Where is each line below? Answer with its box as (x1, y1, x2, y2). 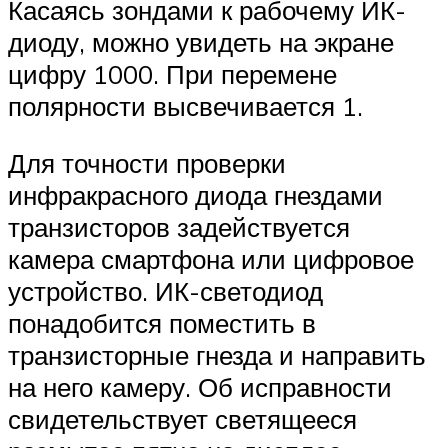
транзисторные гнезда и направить (8, 339, 426, 372)
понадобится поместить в (8, 307, 316, 340)
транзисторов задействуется (8, 211, 350, 244)
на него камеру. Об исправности (8, 371, 392, 404)
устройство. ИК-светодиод (8, 275, 323, 308)
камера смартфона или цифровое (8, 243, 414, 276)
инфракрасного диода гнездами (8, 179, 383, 212)
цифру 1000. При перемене (8, 57, 337, 90)
